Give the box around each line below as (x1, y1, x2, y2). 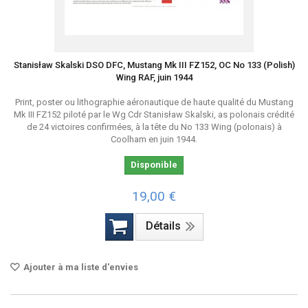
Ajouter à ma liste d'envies (21, 262, 138, 272)
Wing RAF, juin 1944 (115, 72, 192, 82)
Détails (145, 219, 181, 232)
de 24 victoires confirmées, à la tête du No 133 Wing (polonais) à (26, 122, 282, 132)
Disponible (131, 159, 177, 170)
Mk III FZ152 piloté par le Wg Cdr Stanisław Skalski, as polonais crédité (14, 109, 294, 120)
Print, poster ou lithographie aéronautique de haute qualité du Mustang (14, 97, 294, 107)
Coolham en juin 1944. (111, 134, 197, 144)
